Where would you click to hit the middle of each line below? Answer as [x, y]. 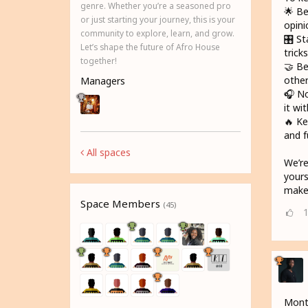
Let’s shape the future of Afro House [150, 47]
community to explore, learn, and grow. [157, 33]
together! [99, 61]
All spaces [107, 153]
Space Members [122, 204]
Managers [103, 81]
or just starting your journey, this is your [158, 20]
